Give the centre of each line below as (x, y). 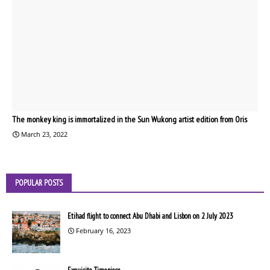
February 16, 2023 (103, 230)
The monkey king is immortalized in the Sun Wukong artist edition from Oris (130, 119)
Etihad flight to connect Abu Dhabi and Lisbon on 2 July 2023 (150, 216)
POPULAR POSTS (39, 183)
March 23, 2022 (44, 134)
